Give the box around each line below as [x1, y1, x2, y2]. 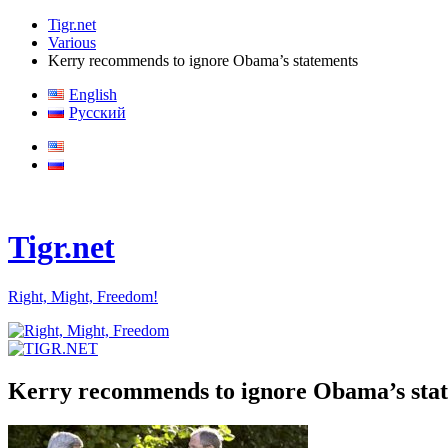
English [68, 86, 117, 103]
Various [48, 34, 96, 51]
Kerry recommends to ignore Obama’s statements [48, 52, 358, 69]
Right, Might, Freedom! [8, 287, 158, 305]
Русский [68, 104, 126, 121]
